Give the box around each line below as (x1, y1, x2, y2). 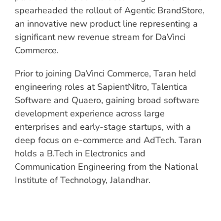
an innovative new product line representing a (15, 17, 198, 30)
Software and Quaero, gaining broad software (15, 94, 199, 106)
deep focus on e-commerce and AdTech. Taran (15, 134, 201, 146)
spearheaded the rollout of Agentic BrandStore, (15, 4, 205, 16)
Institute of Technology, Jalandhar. (15, 174, 150, 186)
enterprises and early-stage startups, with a (15, 120, 191, 133)
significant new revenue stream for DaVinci (15, 31, 185, 43)
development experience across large (15, 107, 165, 119)
